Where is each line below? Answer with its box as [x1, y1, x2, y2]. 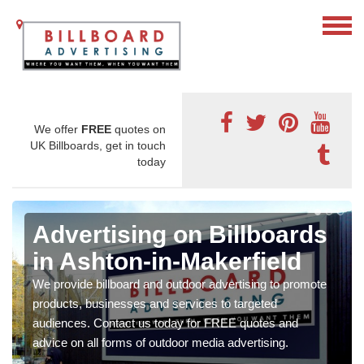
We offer [34, 123, 81, 136]
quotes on [111, 123, 166, 136]
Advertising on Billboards [32, 221, 327, 249]
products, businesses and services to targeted [32, 297, 277, 311]
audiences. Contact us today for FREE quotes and [32, 316, 298, 331]
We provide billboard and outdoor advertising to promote [32, 277, 327, 292]
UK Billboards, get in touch [30, 139, 166, 153]
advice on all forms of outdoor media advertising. [32, 336, 288, 350]
